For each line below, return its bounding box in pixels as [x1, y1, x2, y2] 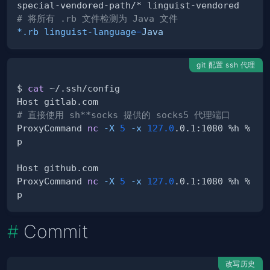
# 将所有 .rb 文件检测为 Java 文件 [17, 13, 178, 24]
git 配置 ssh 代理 [196, 60, 256, 70]
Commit [24, 221, 89, 243]
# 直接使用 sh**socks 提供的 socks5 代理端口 [17, 110, 230, 121]
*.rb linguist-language [17, 27, 136, 37]
